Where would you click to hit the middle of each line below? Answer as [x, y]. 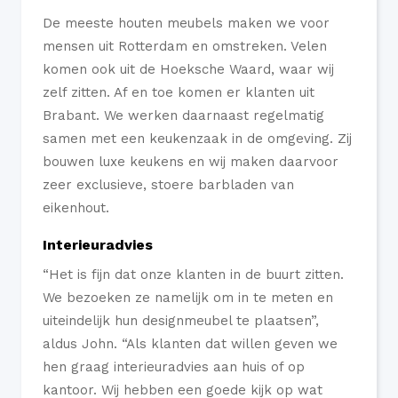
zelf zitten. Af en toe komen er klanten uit [179, 92]
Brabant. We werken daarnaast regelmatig [183, 115]
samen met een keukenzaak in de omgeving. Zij [197, 138]
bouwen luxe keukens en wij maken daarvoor [191, 161]
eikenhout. [76, 207]
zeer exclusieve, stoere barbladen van [168, 184]
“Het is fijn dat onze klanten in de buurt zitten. [193, 274]
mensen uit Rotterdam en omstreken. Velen [185, 46]
